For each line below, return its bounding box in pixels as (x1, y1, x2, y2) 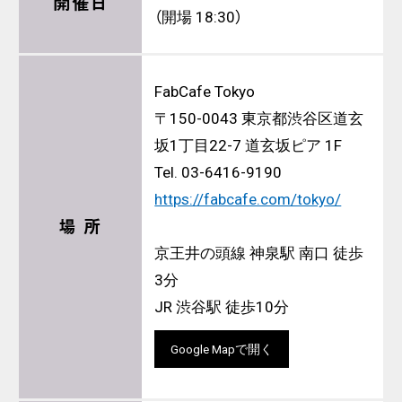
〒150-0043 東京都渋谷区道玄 (154, 109, 364, 127)
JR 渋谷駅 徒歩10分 (154, 297, 290, 316)
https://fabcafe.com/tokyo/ (154, 189, 342, 208)
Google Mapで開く (170, 342, 274, 357)
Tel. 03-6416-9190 (154, 162, 283, 181)
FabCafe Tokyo (154, 82, 256, 100)
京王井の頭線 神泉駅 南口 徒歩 (154, 243, 364, 262)
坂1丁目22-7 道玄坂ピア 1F (154, 135, 343, 154)
